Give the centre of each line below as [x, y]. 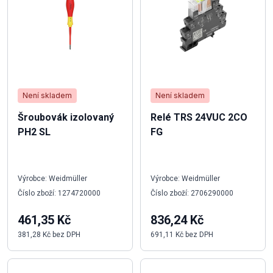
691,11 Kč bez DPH [182, 234]
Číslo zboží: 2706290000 [192, 193]
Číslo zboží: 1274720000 [59, 193]
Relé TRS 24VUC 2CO [199, 117]
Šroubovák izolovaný [66, 117]
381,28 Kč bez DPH [49, 234]
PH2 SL [34, 132]
